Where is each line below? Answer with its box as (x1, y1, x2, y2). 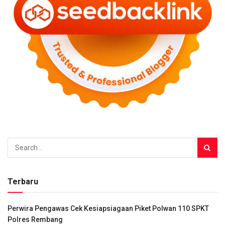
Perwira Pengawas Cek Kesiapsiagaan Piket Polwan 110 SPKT (8, 204, 209, 212)
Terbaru (8, 176, 38, 186)
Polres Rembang (8, 215, 63, 223)
